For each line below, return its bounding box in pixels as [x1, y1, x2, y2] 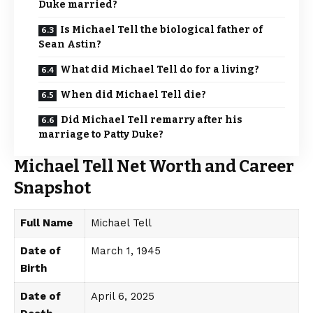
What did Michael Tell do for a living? [60, 63, 259, 75]
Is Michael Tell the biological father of [60, 23, 263, 36]
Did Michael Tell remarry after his [61, 113, 242, 126]
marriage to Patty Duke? [38, 128, 163, 140]
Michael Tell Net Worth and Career [14, 156, 294, 176]
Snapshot [14, 177, 91, 198]
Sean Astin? [38, 38, 101, 50]
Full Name [20, 217, 73, 230]
